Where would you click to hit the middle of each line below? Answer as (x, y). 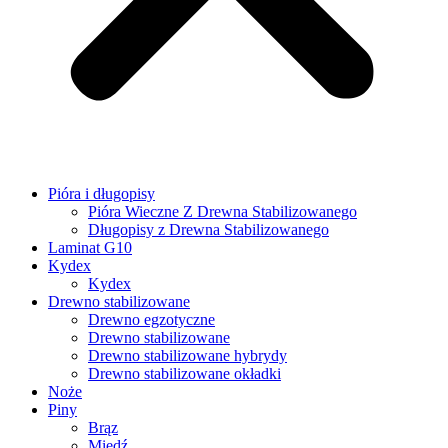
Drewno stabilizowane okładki (184, 374)
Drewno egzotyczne (151, 320)
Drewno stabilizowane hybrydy (187, 356)
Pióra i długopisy (101, 194)
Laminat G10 (90, 248)
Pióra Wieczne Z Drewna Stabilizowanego (222, 212)
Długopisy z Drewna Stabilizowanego (208, 230)
